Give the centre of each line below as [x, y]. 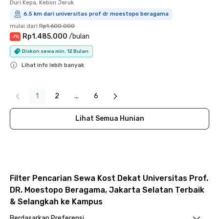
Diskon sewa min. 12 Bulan [55, 51]
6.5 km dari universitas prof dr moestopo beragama [96, 14]
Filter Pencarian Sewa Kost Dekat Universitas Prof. [109, 178]
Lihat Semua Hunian [109, 119]
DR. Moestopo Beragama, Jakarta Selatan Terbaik [107, 190]
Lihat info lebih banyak [53, 65]
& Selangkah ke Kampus [56, 202]
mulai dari [24, 26]
